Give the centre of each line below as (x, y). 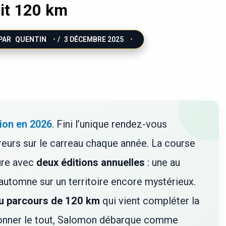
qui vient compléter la (150, 201)
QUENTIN (32, 39)
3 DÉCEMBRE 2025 (95, 39)
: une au (162, 162)
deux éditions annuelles (91, 162)
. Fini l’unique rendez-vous (109, 124)
